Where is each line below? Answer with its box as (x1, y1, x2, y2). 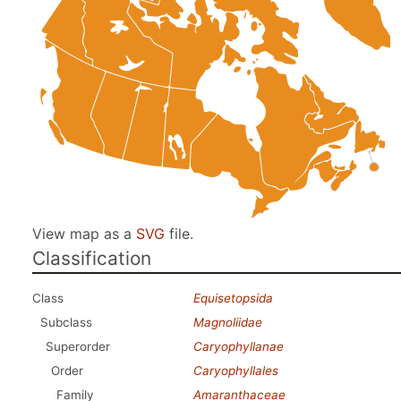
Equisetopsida (193, 291, 273, 305)
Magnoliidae (193, 315, 262, 329)
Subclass (40, 315, 92, 329)
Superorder (46, 339, 110, 354)
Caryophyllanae (193, 339, 284, 354)
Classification (32, 247, 151, 269)
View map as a (32, 225, 136, 243)
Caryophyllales (193, 363, 278, 378)
